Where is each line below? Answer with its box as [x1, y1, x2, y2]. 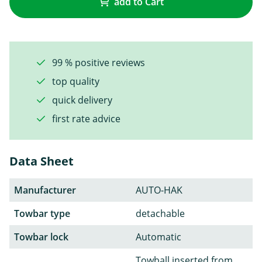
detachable [136, 206, 185, 220]
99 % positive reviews [50, 56, 145, 69]
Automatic [136, 230, 181, 243]
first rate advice [50, 112, 120, 125]
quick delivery [50, 93, 112, 106]
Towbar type [14, 206, 70, 220]
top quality [50, 74, 99, 88]
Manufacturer [14, 183, 76, 196]
